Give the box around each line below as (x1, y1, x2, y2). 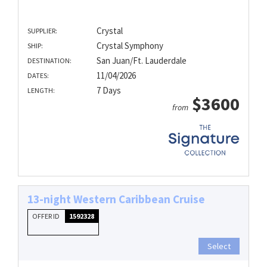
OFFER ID (32, 211, 61, 221)
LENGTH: (27, 86, 55, 95)
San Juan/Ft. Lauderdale (96, 55, 187, 67)
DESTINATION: (27, 56, 72, 66)
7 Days (96, 85, 121, 97)
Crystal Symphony (96, 40, 163, 52)
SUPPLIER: (27, 26, 57, 36)
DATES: (27, 71, 49, 80)
